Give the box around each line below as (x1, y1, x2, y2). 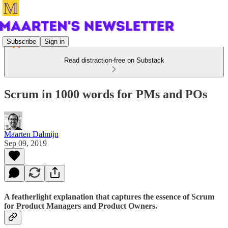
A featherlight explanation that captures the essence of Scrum (4, 192, 214, 202)
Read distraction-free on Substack (64, 56, 164, 64)
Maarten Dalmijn (4, 129, 59, 138)
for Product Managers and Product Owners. (4, 202, 157, 211)
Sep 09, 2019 (4, 138, 47, 148)
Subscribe (7, 37, 36, 45)
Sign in (44, 37, 65, 45)
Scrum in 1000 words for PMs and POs (4, 87, 207, 101)
